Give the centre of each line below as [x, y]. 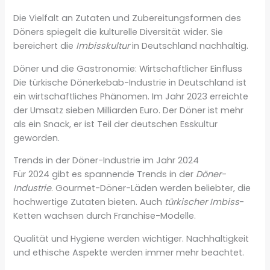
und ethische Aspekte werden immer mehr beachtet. [129, 253]
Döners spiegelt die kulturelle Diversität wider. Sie [118, 32]
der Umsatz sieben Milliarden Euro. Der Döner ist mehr [129, 110]
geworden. [37, 138]
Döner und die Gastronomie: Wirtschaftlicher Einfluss [128, 68]
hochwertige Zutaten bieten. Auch [89, 202]
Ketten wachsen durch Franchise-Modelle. [105, 216]
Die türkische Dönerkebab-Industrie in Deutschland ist [130, 82]
